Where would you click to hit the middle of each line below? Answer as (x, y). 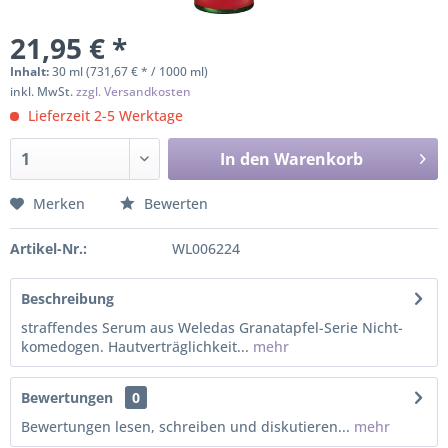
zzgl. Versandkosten (133, 91)
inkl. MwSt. (43, 91)
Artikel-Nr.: (48, 248)
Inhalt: (31, 71)
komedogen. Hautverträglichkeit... (135, 346)
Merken (59, 203)
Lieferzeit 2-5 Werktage (103, 115)
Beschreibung (67, 298)
